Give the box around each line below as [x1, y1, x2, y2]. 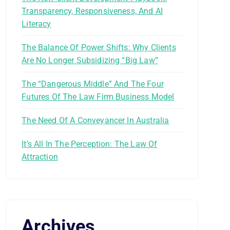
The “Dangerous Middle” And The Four [22, 79, 164, 89]
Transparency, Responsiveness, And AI [22, 6, 163, 16]
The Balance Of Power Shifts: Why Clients [22, 43, 176, 52]
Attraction [22, 152, 58, 162]
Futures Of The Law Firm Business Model [22, 92, 175, 102]
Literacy [22, 19, 51, 29]
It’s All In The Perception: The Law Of [22, 139, 158, 149]
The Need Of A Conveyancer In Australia [22, 116, 169, 125]
